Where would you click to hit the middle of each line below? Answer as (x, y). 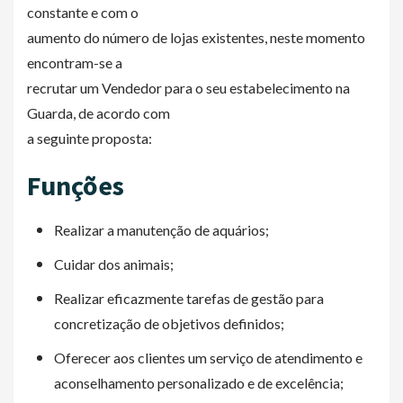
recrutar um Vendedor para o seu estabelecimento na (188, 88)
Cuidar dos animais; (114, 264)
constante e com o (83, 12)
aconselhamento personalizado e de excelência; (199, 383)
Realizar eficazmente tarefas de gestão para (189, 298)
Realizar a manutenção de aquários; (161, 230)
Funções (76, 185)
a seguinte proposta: (90, 138)
